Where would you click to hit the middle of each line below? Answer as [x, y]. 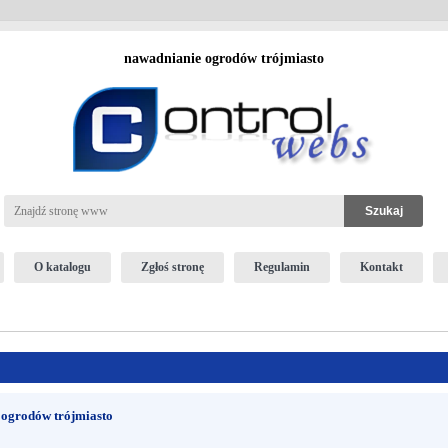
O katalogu [62, 267]
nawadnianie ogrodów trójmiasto [224, 58]
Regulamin [281, 267]
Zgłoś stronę [172, 267]
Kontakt [381, 267]
